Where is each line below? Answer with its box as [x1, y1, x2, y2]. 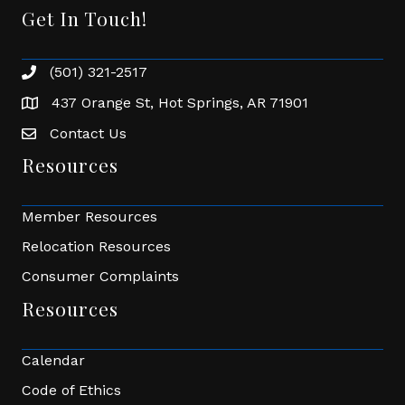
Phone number [21, 66, 126, 83]
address [21, 97, 76, 114]
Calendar [22, 352, 85, 369]
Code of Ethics [22, 381, 121, 399]
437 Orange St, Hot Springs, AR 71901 [52, 94, 308, 111]
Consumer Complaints [22, 268, 179, 285]
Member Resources [22, 208, 157, 225]
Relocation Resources [22, 238, 175, 255]
